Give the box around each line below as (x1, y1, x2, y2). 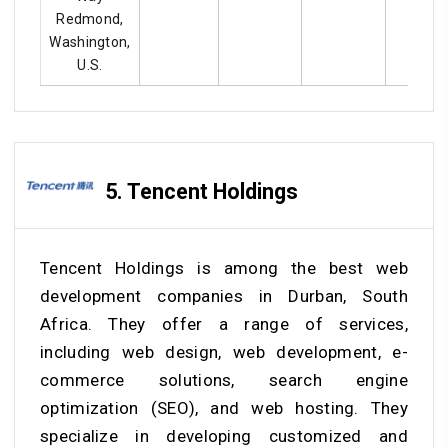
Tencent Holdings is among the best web (40, 257, 408, 278)
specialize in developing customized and (40, 425, 408, 446)
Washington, (49, 34, 131, 51)
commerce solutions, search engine (40, 369, 408, 390)
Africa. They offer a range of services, (40, 313, 408, 334)
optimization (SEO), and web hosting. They (40, 397, 408, 418)
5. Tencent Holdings (105, 178, 298, 204)
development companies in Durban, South (40, 285, 408, 306)
